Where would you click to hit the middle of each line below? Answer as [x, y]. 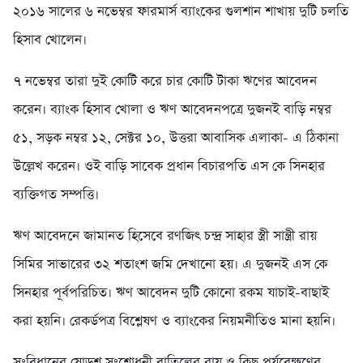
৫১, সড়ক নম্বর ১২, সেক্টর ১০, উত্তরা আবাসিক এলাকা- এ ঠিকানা [176, 139]
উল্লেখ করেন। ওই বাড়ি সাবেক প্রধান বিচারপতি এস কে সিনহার [169, 167]
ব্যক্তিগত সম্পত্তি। [56, 195]
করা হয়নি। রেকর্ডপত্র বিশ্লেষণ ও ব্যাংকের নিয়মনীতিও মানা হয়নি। [174, 322]
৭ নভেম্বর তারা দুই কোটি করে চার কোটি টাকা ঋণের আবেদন [165, 82]
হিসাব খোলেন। [50, 41]
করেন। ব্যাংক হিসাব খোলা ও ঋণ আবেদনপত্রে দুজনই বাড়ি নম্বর [172, 110]
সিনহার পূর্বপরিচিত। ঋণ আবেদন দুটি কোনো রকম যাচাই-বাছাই [171, 293]
